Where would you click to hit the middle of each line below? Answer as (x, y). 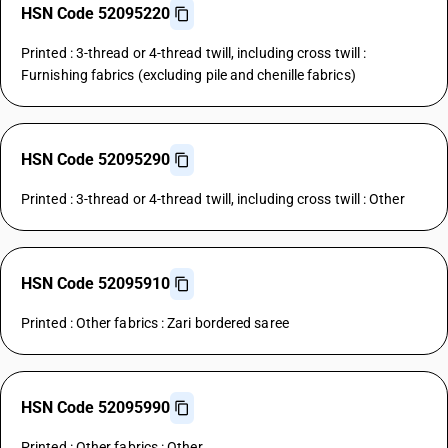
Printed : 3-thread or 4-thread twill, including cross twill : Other (213, 199)
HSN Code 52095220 (95, 13)
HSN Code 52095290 (95, 159)
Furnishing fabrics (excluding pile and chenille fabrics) (188, 75)
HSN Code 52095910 (95, 283)
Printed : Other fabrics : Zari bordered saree (155, 323)
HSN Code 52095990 (95, 407)
